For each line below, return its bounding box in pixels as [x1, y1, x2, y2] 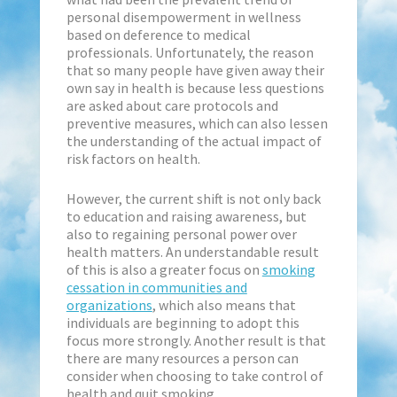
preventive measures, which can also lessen [66, 113, 328, 132]
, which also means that [152, 295, 296, 314]
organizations [66, 295, 152, 314]
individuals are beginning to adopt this [66, 313, 300, 331]
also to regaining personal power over [66, 224, 297, 243]
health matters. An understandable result [66, 242, 319, 261]
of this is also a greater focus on [66, 260, 262, 278]
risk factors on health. [66, 149, 200, 167]
